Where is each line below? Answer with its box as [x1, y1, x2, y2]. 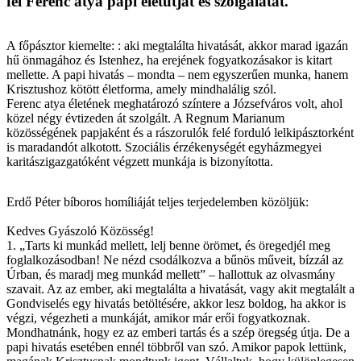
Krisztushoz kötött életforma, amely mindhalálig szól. [6, 81, 276, 96]
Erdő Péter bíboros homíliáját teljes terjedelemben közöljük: [6, 194, 309, 209]
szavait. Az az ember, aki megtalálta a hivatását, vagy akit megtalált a [6, 281, 355, 296]
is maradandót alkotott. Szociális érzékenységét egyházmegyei [6, 139, 322, 154]
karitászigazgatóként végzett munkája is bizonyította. [6, 154, 273, 168]
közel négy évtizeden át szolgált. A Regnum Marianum [6, 110, 284, 125]
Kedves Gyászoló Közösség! [6, 223, 154, 238]
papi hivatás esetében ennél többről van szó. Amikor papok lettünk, [6, 339, 346, 354]
